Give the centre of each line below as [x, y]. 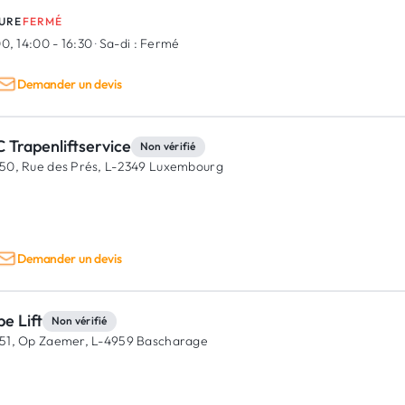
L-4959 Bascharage [148, 341]
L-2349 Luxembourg [162, 166]
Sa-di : [118, 43]
